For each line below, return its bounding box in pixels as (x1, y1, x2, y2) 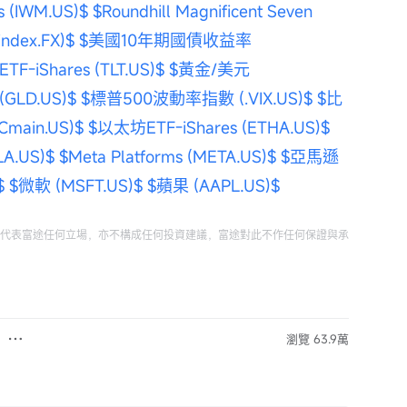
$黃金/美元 (169, 58, 254, 80)
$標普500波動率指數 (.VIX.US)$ (81, 87, 313, 109)
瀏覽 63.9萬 (286, 331, 349, 347)
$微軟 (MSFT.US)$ (9, 174, 143, 196)
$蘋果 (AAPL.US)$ (147, 174, 280, 196)
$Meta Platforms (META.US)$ (59, 145, 276, 167)
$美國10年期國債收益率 (79, 29, 256, 51)
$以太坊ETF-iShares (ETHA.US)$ (88, 116, 330, 138)
